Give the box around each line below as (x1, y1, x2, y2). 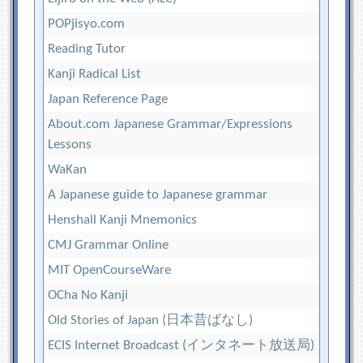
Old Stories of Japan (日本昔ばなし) (48, 313, 254, 327)
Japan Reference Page (48, 92, 169, 106)
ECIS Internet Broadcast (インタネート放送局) (48, 338, 315, 352)
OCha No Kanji (48, 288, 129, 302)
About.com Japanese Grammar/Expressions (48, 117, 293, 131)
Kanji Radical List (48, 66, 142, 81)
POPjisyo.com (48, 16, 126, 31)
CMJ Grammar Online (48, 237, 169, 252)
